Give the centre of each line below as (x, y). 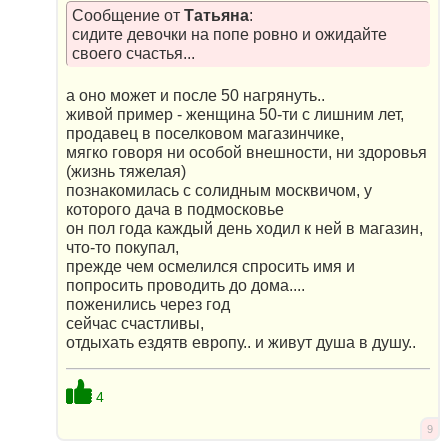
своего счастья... (133, 53)
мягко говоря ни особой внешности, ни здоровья (246, 152)
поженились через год (148, 304)
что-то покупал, (122, 247)
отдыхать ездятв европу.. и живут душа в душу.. (241, 342)
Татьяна (216, 15)
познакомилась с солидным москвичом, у (219, 190)
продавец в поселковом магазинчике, (205, 133)
